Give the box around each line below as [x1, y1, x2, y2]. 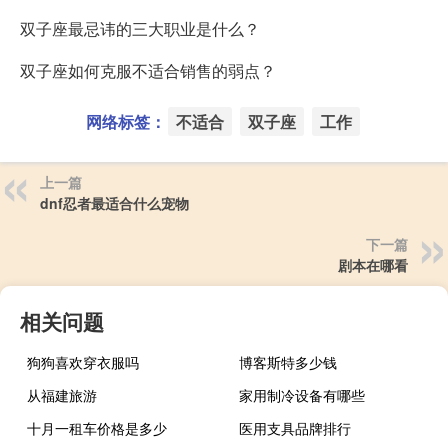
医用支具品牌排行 [239, 417, 352, 438]
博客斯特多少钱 [239, 351, 338, 372]
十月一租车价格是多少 [27, 417, 167, 438]
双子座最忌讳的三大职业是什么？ [20, 16, 260, 40]
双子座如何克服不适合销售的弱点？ [20, 58, 276, 82]
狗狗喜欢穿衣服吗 [27, 351, 139, 372]
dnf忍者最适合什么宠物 [40, 192, 189, 213]
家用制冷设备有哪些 [239, 384, 366, 405]
